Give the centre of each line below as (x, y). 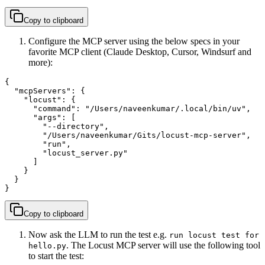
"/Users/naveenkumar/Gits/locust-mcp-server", (128, 135)
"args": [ (40, 117)
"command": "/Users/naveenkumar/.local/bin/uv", (128, 108)
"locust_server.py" (66, 153)
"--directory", (57, 126)
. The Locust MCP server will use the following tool (163, 245)
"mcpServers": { (45, 91)
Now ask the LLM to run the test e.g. (99, 234)
